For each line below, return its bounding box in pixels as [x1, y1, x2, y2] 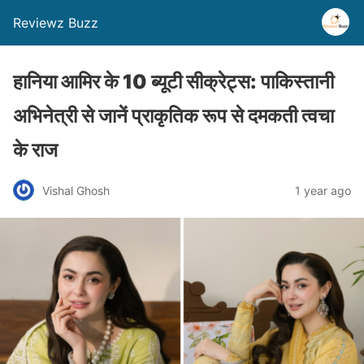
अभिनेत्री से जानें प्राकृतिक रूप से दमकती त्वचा [13, 104, 334, 128]
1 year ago [295, 183, 351, 197]
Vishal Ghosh [42, 183, 110, 197]
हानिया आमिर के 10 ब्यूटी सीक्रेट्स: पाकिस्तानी [13, 70, 334, 93]
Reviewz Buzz [13, 15, 98, 31]
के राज [13, 138, 58, 162]
